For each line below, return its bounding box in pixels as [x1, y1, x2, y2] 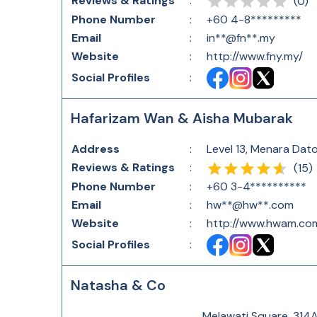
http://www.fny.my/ [207, 49, 303, 64]
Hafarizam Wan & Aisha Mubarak [71, 109, 293, 127]
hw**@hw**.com [207, 197, 294, 212]
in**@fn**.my [207, 30, 275, 45]
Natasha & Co [71, 276, 166, 294]
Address [71, 142, 120, 156]
